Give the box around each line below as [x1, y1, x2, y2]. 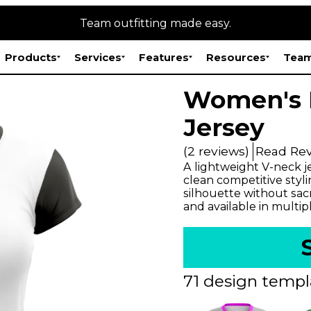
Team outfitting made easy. [80, 16, 231, 30]
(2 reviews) [183, 144, 249, 158]
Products [5, 50, 58, 64]
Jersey [183, 112, 264, 142]
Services [74, 50, 122, 64]
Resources [206, 50, 267, 64]
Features [139, 50, 190, 64]
